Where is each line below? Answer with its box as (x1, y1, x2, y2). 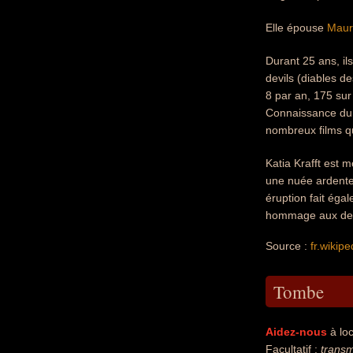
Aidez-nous (266, 325, 327, 338)
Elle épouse (266, 21, 327, 34)
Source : (266, 240, 310, 252)
